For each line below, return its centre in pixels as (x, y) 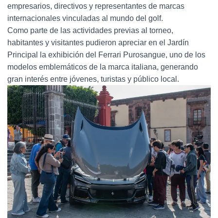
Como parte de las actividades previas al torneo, (90, 30)
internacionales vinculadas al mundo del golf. (85, 18)
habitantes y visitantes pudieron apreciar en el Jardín (98, 42)
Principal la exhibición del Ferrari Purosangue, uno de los (106, 54)
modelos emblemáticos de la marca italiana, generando (103, 67)
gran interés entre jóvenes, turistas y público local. (93, 79)
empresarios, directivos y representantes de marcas (96, 6)
